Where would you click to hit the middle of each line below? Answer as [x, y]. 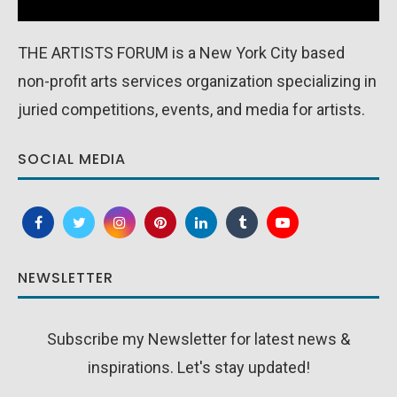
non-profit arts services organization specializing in [197, 82]
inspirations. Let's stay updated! [198, 368]
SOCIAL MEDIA [72, 160]
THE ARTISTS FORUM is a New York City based [181, 53]
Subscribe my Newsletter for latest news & [198, 339]
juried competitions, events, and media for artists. [191, 110]
